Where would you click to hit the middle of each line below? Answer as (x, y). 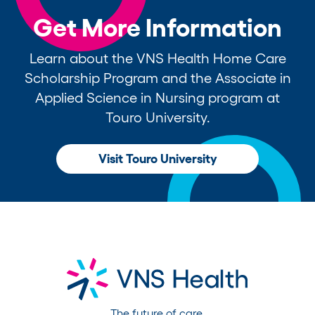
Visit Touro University (157, 159)
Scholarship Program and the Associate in (157, 78)
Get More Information (157, 27)
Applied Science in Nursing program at (157, 97)
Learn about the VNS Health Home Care (157, 58)
